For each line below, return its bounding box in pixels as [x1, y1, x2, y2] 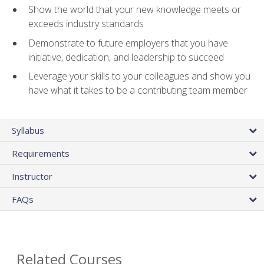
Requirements [12, 147, 70, 159]
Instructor [12, 170, 52, 182]
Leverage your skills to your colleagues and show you [28, 70, 250, 83]
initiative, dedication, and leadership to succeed [28, 50, 224, 64]
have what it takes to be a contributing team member [28, 84, 247, 97]
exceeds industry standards [28, 17, 144, 31]
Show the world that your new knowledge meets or [28, 3, 241, 16]
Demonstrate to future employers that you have [28, 36, 228, 49]
